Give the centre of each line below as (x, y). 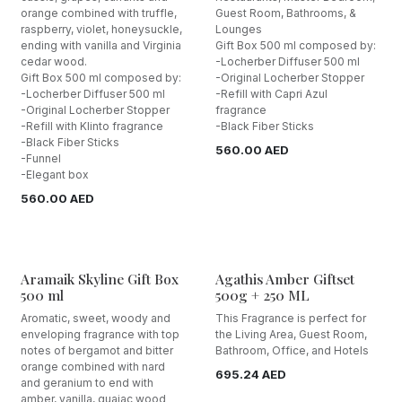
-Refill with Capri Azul (271, 93)
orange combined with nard (93, 366)
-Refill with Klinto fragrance (92, 126)
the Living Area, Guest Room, (291, 334)
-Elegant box (55, 174)
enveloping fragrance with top (100, 334)
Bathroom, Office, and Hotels (292, 350)
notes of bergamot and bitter (97, 350)
